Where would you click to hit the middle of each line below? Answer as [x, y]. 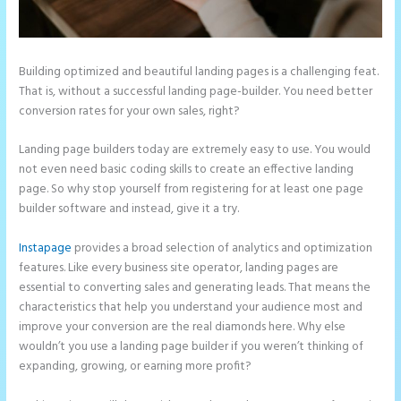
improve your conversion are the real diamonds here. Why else [183, 328]
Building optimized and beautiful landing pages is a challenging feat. [199, 72]
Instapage [46, 249]
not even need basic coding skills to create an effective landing [187, 170]
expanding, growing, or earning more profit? [136, 367]
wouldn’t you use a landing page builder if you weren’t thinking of [192, 347]
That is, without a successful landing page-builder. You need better [196, 91]
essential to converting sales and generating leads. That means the [195, 288]
